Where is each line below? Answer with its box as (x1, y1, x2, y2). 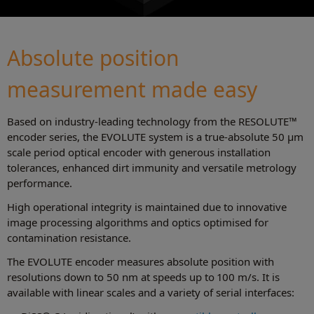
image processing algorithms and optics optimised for (7, 214, 268, 229)
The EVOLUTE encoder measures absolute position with (7, 254, 274, 268)
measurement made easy (7, 74, 257, 104)
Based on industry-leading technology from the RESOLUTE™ (7, 114, 297, 128)
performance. (7, 175, 72, 190)
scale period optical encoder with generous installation (7, 144, 271, 159)
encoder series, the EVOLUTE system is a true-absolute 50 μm (7, 129, 303, 144)
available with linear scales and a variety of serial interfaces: (7, 285, 294, 299)
